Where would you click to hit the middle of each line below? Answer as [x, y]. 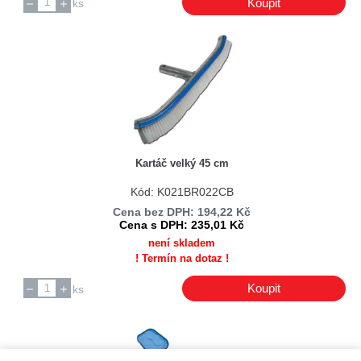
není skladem [182, 243]
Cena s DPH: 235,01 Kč [182, 224]
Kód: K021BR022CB [182, 191]
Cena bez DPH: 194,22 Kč [182, 212]
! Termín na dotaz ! [182, 259]
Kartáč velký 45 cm [182, 164]
